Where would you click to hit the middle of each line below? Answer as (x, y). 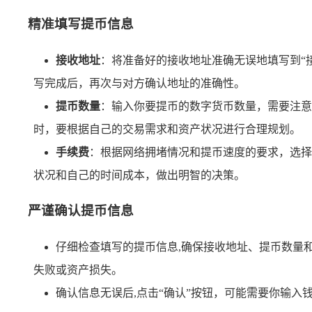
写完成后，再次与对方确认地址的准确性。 (139, 83)
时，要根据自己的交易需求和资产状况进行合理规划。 (167, 129)
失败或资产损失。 (78, 270)
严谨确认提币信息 (81, 211)
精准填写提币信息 (81, 24)
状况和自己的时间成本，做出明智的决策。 (139, 175)
